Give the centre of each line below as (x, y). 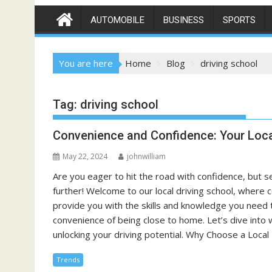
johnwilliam (146, 156)
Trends (68, 260)
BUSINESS (184, 20)
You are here (86, 63)
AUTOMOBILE (117, 20)
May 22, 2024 (85, 156)
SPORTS (239, 20)
